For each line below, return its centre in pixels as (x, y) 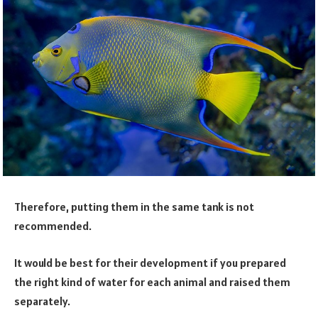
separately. (42, 301)
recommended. (53, 226)
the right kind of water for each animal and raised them (152, 281)
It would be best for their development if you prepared (150, 262)
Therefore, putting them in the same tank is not (134, 207)
